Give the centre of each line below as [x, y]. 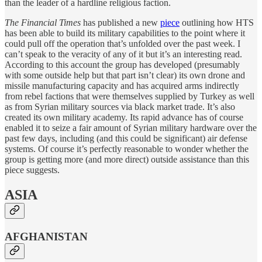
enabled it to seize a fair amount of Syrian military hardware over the [131, 128]
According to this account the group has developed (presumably [122, 65]
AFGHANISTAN [46, 236]
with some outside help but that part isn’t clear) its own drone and [125, 75]
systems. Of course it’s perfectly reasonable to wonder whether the [127, 149]
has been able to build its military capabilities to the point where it [125, 33]
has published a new [120, 23]
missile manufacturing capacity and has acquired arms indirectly [122, 86]
